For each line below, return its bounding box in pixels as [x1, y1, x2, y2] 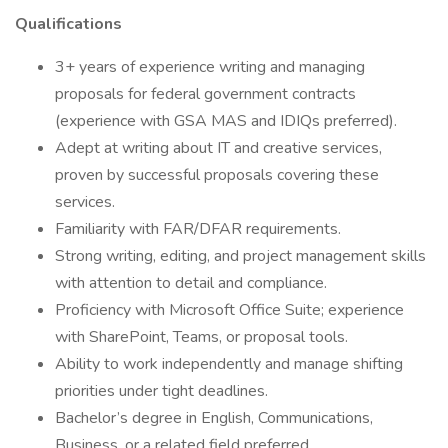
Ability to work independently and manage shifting [55, 353, 403, 375]
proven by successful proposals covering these [55, 164, 379, 186]
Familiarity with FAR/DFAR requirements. [55, 218, 341, 240]
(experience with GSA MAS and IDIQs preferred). [55, 110, 397, 132]
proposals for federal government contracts [55, 83, 356, 105]
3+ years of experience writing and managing [55, 56, 365, 78]
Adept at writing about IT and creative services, [55, 137, 382, 159]
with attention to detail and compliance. [55, 272, 327, 294]
